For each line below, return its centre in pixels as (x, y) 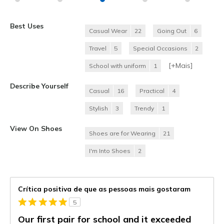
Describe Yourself (39, 85)
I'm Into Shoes (110, 150)
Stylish (98, 108)
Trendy (144, 108)
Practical (152, 90)
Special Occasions (160, 48)
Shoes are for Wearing (122, 133)
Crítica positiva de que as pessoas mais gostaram (104, 188)
